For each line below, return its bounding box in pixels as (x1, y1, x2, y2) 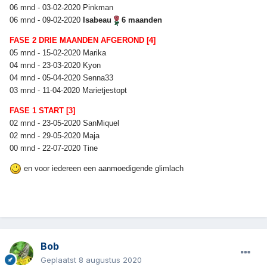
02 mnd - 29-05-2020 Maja (10, 131, 102, 140)
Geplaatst (41, 255, 79, 265)
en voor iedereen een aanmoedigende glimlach (21, 163, 184, 173)
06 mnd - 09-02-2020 (10, 15, 83, 24)
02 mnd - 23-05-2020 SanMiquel (10, 118, 122, 128)
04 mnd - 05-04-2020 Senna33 (10, 73, 116, 82)
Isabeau (83, 15, 114, 24)
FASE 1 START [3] (10, 105, 75, 115)
